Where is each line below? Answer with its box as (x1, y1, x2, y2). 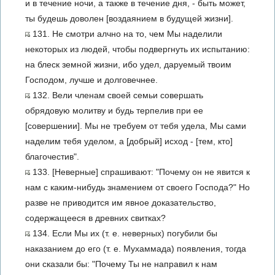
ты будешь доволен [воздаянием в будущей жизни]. (25, 14, 233, 23)
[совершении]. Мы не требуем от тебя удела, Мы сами (25, 121, 246, 131)
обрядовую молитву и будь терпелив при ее (25, 106, 203, 115)
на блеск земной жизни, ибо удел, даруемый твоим (25, 60, 231, 69)
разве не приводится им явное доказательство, (25, 198, 216, 207)
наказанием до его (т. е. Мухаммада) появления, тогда (25, 244, 246, 254)
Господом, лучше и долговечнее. (25, 75, 158, 85)
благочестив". (25, 152, 79, 161)
